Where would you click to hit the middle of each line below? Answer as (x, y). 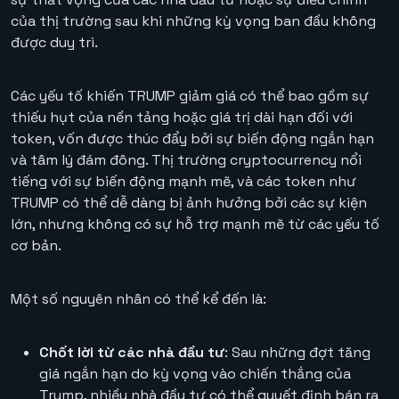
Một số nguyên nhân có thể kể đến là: (138, 299)
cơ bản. (36, 246)
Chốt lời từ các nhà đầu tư (132, 353)
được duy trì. (54, 43)
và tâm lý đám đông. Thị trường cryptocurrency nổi (186, 160)
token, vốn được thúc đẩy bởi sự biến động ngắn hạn (192, 139)
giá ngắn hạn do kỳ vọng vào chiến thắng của (195, 374)
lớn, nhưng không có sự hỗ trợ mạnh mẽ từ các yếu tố (195, 224)
